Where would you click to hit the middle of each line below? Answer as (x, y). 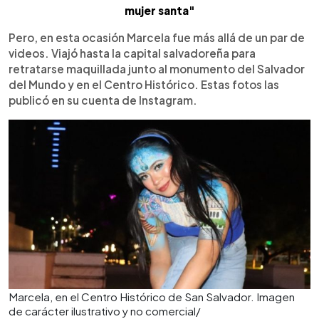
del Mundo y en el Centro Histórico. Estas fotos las (144, 84)
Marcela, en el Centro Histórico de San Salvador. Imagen (152, 296)
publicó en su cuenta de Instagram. (103, 100)
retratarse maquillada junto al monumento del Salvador (157, 68)
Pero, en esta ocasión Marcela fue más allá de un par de (157, 37)
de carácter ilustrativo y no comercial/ (105, 310)
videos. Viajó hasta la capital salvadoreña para (132, 53)
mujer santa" (159, 10)
